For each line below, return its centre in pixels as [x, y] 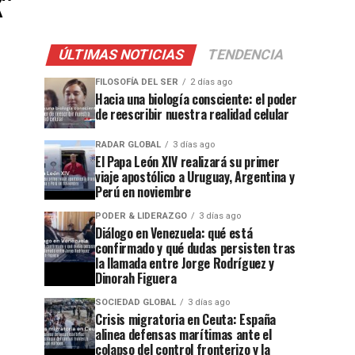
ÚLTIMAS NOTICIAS [121, 55]
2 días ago [211, 82]
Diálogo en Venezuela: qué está [174, 233]
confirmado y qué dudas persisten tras [196, 248]
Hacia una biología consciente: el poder [196, 99]
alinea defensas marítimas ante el [183, 334]
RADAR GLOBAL [128, 145]
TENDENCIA [246, 55]
